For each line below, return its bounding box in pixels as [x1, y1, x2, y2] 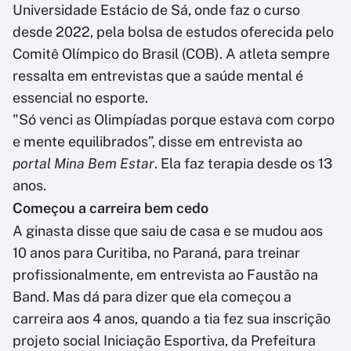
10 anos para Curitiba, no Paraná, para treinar [13, 244, 300, 262]
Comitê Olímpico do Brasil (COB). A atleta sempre [13, 45, 330, 63]
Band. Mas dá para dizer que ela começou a [13, 288, 291, 306]
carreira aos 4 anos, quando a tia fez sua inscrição [13, 310, 331, 327]
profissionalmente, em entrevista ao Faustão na [13, 266, 318, 284]
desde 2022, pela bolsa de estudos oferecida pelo [13, 24, 334, 41]
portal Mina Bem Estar [13, 155, 154, 172]
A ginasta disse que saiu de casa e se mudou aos [13, 223, 323, 240]
